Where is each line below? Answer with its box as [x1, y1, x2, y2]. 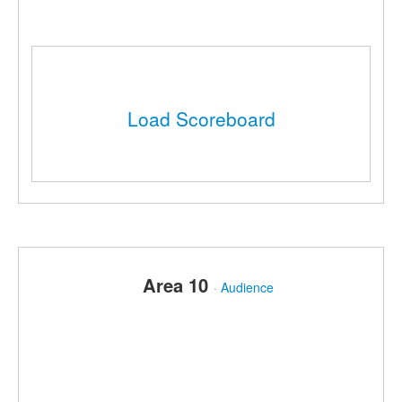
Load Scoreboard [127, 104, 275, 132]
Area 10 [142, 272, 214, 298]
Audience [220, 278, 274, 296]
